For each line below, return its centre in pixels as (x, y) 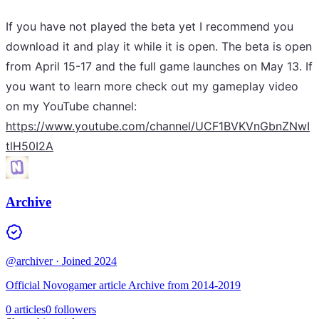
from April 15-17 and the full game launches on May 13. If (159, 66)
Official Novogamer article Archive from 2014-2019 (123, 285)
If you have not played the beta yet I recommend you (150, 26)
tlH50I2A (30, 146)
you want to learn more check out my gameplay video (152, 86)
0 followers (71, 309)
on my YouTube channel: (71, 106)
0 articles (26, 309)
